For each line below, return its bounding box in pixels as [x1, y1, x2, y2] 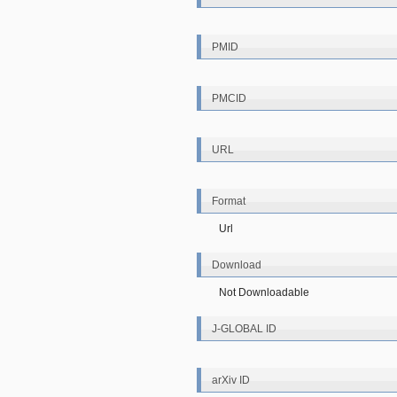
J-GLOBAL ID [212, 323, 276, 335]
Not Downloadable [219, 286, 309, 299]
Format [212, 195, 245, 207]
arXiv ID [212, 374, 250, 386]
